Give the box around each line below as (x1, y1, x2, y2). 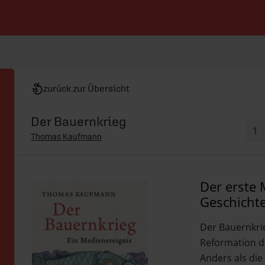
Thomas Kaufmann (31, 132, 102, 141)
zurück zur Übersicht (43, 83, 130, 93)
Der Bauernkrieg (31, 114, 127, 129)
